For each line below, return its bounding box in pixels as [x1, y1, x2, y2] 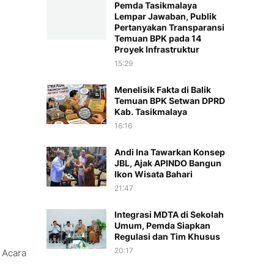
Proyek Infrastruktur [114, 44, 199, 54]
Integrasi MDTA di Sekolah [114, 209, 224, 220]
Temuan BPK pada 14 [114, 33, 201, 43]
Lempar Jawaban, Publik [114, 11, 217, 21]
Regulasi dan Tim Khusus [114, 231, 220, 242]
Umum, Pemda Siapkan [114, 220, 210, 231]
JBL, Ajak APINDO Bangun [114, 158, 221, 168]
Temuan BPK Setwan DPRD [114, 95, 225, 106]
